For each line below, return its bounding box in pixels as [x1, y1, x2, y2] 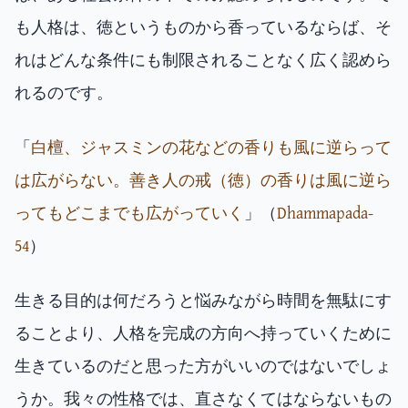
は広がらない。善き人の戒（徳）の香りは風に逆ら [15, 168, 392, 192]
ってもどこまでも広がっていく [15, 200, 244, 225]
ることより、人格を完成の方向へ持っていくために [15, 321, 392, 345]
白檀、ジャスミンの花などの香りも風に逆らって [31, 135, 392, 159]
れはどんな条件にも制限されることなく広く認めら [15, 47, 392, 72]
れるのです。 [15, 80, 113, 105]
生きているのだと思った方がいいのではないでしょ [15, 353, 392, 378]
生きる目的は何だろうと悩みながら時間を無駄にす [15, 288, 392, 312]
